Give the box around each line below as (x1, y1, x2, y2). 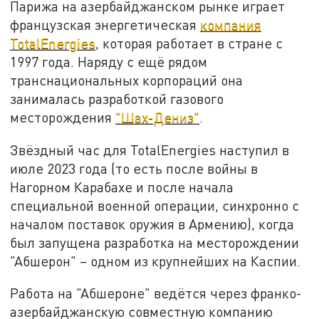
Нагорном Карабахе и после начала (10, 178, 234, 195)
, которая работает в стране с (95, 35, 283, 52)
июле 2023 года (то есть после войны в (10, 159, 258, 177)
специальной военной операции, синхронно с (10, 197, 300, 214)
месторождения (10, 109, 116, 126)
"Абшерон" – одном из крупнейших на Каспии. (10, 252, 301, 269)
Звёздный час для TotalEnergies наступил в (10, 141, 290, 158)
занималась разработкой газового (10, 90, 224, 108)
